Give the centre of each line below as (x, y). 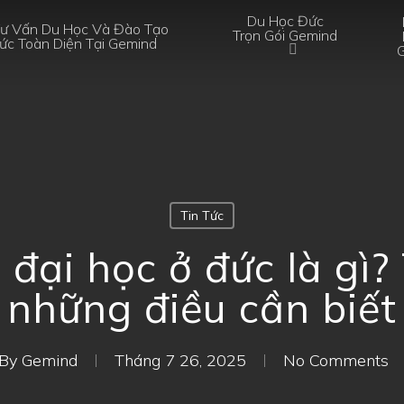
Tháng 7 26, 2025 (180, 360)
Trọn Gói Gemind (285, 35)
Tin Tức (202, 216)
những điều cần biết (202, 308)
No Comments (335, 360)
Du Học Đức (285, 21)
